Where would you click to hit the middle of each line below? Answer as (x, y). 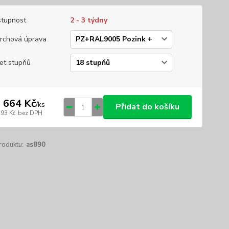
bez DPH (30, 113)
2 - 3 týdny (88, 20)
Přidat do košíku (147, 107)
